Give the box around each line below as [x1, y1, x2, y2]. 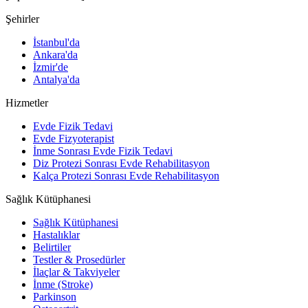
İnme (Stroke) [33, 278, 93, 291]
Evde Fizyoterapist [33, 133, 114, 145]
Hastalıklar [33, 229, 80, 241]
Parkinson [33, 291, 76, 303]
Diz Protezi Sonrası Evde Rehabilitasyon [33, 157, 210, 170]
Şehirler [5, 13, 39, 25]
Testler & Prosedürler [33, 254, 125, 266]
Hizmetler [5, 97, 48, 109]
